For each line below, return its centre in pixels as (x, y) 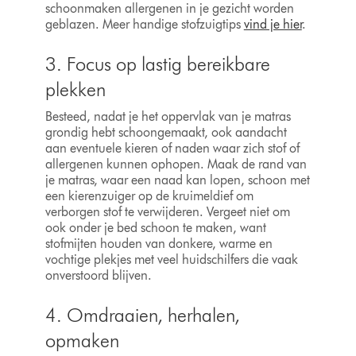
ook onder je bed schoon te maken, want (155, 228)
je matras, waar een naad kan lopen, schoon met (177, 180)
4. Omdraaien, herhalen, (142, 315)
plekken (75, 90)
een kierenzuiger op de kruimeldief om (149, 196)
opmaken (82, 341)
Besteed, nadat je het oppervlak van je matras (168, 117)
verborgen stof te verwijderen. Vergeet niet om (167, 212)
